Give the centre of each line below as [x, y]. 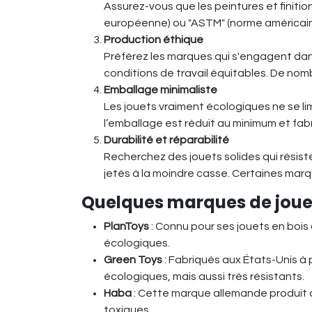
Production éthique [154, 40]
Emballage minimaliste [161, 90]
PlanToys [126, 227]
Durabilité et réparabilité [166, 140]
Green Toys [133, 260]
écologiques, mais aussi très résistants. [204, 277]
